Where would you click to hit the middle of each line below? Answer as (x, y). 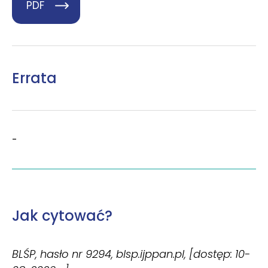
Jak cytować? (62, 216)
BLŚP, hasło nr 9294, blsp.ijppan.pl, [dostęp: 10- (131, 254)
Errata (34, 78)
